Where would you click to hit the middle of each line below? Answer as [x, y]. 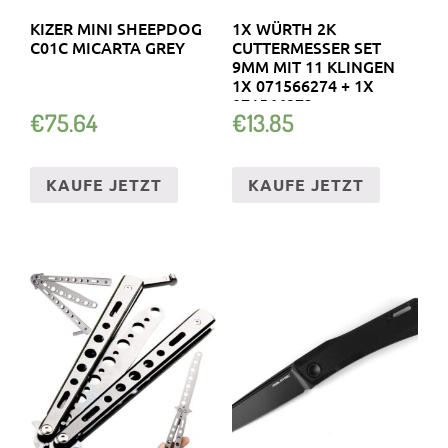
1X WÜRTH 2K [283, 28]
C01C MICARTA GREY [107, 47]
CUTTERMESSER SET [306, 47]
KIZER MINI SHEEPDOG [116, 28]
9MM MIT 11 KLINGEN [313, 66]
